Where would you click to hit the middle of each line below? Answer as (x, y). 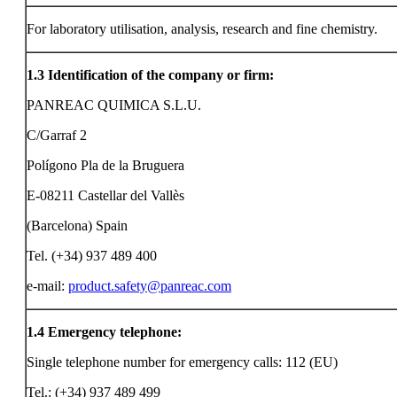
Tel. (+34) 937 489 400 (92, 256)
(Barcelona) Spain (77, 226)
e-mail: (47, 286)
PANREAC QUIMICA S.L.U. (114, 105)
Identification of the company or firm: (161, 75)
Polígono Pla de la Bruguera (105, 165)
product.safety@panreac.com (150, 286)
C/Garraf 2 (57, 135)
